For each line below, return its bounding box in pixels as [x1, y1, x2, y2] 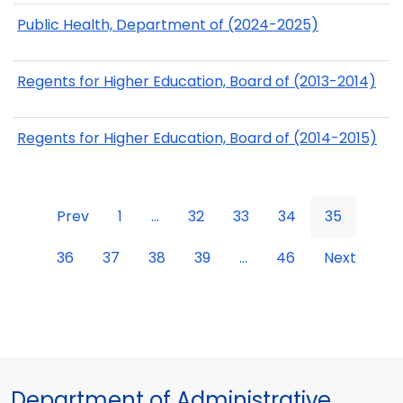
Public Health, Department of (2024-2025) [17, 13, 318, 35]
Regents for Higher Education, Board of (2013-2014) [17, 71, 376, 93]
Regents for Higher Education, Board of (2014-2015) [17, 128, 377, 149]
